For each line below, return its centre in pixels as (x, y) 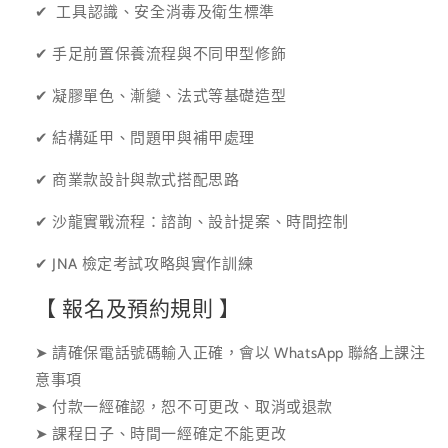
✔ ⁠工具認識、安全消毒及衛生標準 (155, 11)
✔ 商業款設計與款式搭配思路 (137, 179)
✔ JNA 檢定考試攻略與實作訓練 (144, 263)
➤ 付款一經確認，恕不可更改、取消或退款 (188, 406)
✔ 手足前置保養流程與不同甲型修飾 (161, 53)
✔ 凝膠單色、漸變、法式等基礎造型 (161, 95)
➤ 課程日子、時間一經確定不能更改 (164, 433)
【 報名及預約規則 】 (138, 309)
